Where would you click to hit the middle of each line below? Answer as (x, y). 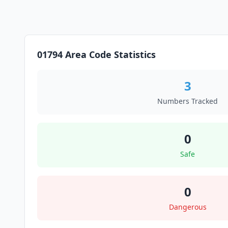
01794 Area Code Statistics (96, 54)
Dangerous (188, 207)
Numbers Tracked (188, 101)
